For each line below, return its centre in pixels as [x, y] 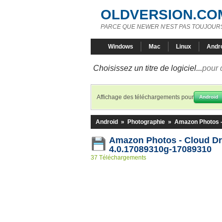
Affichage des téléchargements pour [145, 97]
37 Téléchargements [118, 158]
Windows [121, 47]
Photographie [146, 122]
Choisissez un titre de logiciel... [148, 68]
